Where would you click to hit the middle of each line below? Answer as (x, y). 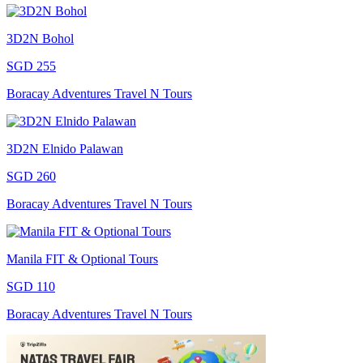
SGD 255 (31, 66)
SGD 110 (31, 287)
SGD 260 (31, 177)
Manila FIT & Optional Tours (82, 259)
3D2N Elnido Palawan (65, 149)
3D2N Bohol (40, 39)
